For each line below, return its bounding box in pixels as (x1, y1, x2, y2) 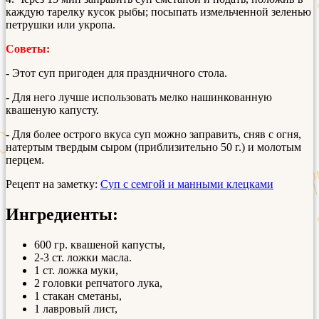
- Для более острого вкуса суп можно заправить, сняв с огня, (6, 127, 301, 140)
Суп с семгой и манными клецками (100, 177, 273, 190)
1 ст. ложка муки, (34, 263, 118, 276)
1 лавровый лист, (34, 302, 117, 315)
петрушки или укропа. (6, 18, 115, 31)
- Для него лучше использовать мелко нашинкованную (6, 90, 272, 103)
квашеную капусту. (6, 103, 99, 116)
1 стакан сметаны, (34, 289, 122, 302)
